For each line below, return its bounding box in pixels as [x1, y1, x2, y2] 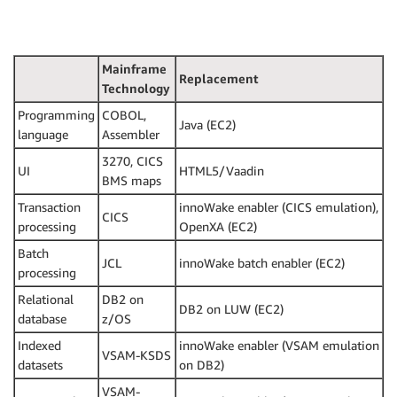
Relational [18, 291, 74, 307]
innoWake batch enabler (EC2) [179, 254, 345, 270]
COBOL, [102, 106, 146, 122]
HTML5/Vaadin [179, 162, 264, 178]
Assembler [102, 126, 160, 142]
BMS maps [102, 172, 161, 188]
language [18, 126, 68, 142]
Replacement [179, 70, 259, 86]
